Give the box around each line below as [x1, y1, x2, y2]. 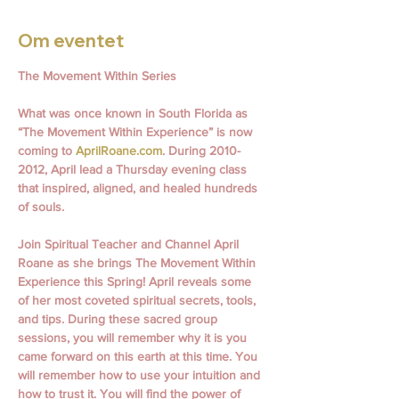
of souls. [18, 199, 64, 215]
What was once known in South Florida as [18, 106, 251, 121]
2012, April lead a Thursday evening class [18, 162, 250, 177]
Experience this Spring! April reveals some [18, 274, 255, 289]
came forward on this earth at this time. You [18, 349, 261, 364]
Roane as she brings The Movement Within [18, 256, 259, 271]
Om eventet [18, 29, 124, 53]
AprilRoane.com [76, 143, 162, 159]
